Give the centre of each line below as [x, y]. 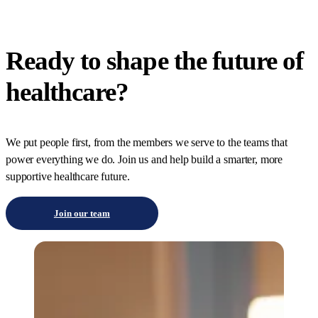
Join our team [82, 214]
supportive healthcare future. [68, 177]
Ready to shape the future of [155, 61]
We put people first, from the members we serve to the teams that [147, 143]
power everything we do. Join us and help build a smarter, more [144, 160]
